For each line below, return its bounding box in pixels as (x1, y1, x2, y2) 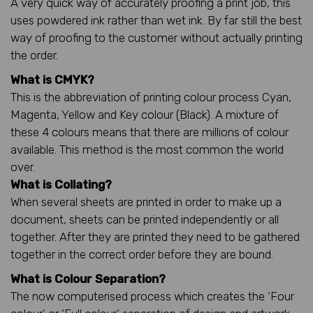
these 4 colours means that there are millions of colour (10, 124, 289, 139)
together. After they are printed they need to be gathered (10, 229, 300, 244)
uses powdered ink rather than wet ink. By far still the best (10, 13, 302, 27)
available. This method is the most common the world (10, 142, 284, 156)
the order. (10, 48, 58, 62)
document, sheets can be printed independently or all (10, 212, 279, 226)
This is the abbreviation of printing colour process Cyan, (10, 89, 291, 104)
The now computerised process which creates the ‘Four (10, 289, 294, 303)
